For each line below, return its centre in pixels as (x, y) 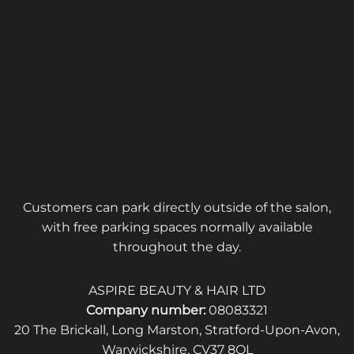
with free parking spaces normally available (177, 228)
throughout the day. (177, 247)
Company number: (146, 311)
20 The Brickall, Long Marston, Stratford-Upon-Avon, (177, 330)
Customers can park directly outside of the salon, (177, 208)
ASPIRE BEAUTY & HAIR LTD (177, 291)
